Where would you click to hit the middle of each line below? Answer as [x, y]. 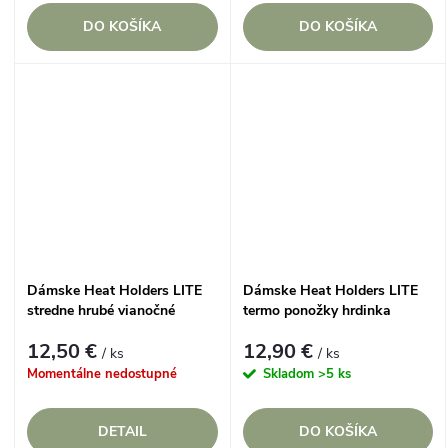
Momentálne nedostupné [102, 374]
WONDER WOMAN [307, 330]
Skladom [290, 374]
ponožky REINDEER [90, 330]
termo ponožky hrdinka [316, 310]
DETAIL [122, 432]
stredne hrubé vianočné [101, 310]
